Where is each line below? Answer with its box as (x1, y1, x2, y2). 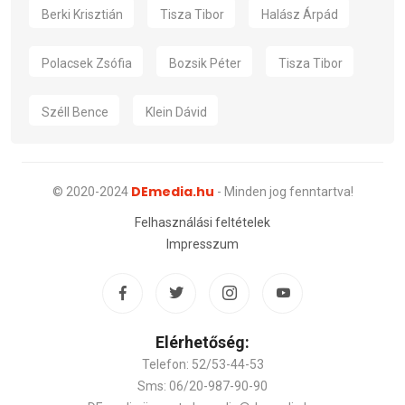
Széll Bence (42, 104, 108, 119)
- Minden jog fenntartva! (213, 184, 353, 199)
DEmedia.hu (130, 182, 214, 201)
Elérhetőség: (155, 332, 250, 352)
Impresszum (166, 236, 239, 251)
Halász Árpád (261, 6, 338, 22)
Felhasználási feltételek (135, 214, 270, 230)
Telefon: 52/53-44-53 (141, 356, 264, 372)
